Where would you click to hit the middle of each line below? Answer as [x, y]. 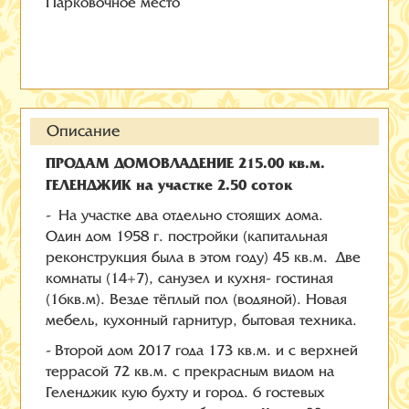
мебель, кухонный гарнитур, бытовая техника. [202, 321]
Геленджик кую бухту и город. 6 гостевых [186, 393]
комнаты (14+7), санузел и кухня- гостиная [190, 279]
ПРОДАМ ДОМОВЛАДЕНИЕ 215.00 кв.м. [186, 163]
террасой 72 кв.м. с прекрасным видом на [190, 372]
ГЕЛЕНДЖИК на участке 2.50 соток [169, 185]
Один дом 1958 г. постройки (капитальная [187, 237]
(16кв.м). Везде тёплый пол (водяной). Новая [197, 300]
